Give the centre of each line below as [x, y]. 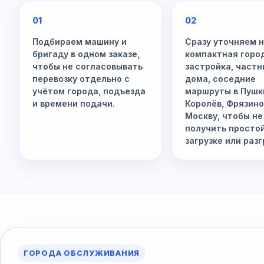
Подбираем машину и [80, 42]
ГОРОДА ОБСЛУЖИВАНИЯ [82, 253]
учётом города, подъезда [89, 91]
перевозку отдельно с [81, 79]
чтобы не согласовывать [88, 66]
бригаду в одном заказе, [86, 54]
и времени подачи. [74, 103]
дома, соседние [221, 79]
